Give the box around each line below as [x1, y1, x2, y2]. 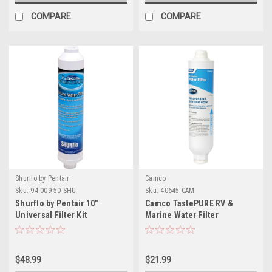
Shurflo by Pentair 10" [15, 198, 98, 208]
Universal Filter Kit [15, 209, 87, 220]
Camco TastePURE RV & [145, 198, 233, 208]
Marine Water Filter [145, 209, 219, 220]
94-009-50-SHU [30, 186, 76, 195]
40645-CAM [160, 186, 195, 195]
